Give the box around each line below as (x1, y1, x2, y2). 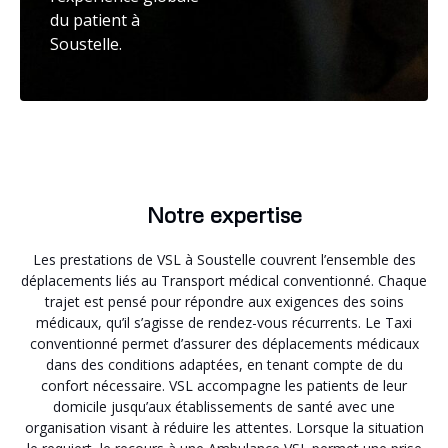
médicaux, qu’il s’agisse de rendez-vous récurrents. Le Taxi (36, 312, 412, 332)
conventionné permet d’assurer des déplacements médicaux (29, 333, 419, 353)
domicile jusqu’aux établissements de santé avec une (53, 396, 395, 416)
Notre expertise (146, 200, 302, 228)
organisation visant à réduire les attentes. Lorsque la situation (24, 417, 424, 437)
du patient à (50, 9, 140, 32)
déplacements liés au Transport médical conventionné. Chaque (21, 270, 427, 290)
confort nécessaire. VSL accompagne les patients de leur (41, 375, 407, 395)
